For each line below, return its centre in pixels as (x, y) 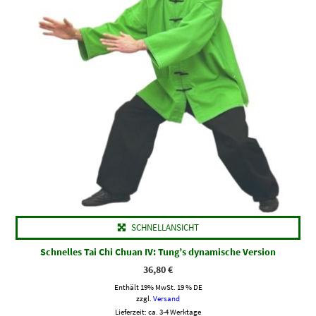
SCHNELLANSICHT (164, 227)
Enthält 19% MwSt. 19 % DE (158, 287)
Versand (166, 298)
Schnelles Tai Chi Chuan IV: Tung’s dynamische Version (158, 251)
